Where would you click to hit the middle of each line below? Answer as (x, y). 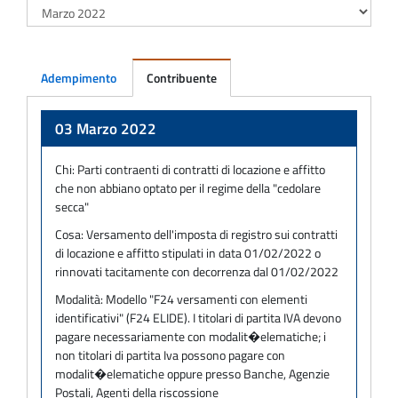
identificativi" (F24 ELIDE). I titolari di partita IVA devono (198, 317)
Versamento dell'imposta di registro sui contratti (212, 234)
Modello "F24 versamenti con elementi (207, 298)
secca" (72, 206)
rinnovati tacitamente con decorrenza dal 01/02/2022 (197, 271)
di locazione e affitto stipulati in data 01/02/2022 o (188, 252)
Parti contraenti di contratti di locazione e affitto (201, 169)
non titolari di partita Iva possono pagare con (170, 354)
